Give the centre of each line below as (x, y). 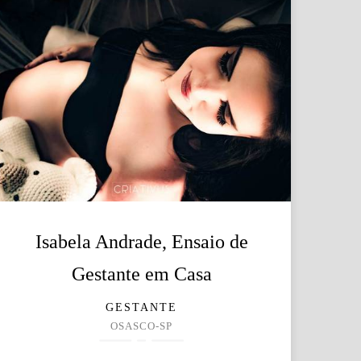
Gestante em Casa (141, 274)
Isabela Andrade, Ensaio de (141, 241)
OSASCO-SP (142, 326)
